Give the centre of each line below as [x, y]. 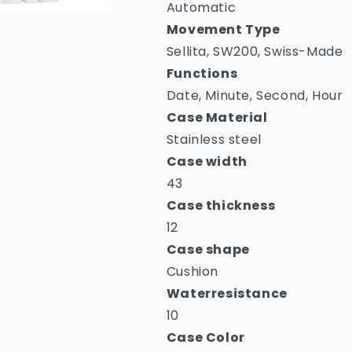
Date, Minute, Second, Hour [255, 95]
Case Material [217, 117]
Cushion [192, 271]
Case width [207, 161]
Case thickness [221, 205]
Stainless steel [214, 139]
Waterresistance [227, 293]
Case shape [208, 249]
